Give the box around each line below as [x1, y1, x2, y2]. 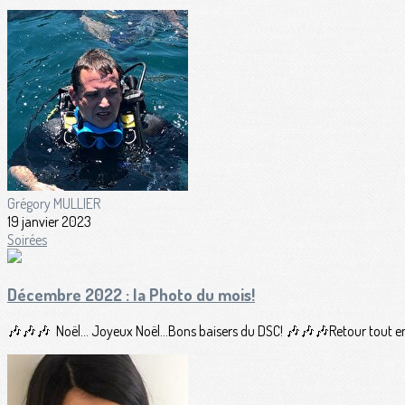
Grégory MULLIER [7, 194, 100, 213]
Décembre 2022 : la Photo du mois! [7, 283, 255, 305]
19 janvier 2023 [7, 212, 91, 231]
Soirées [7, 231, 47, 250]
